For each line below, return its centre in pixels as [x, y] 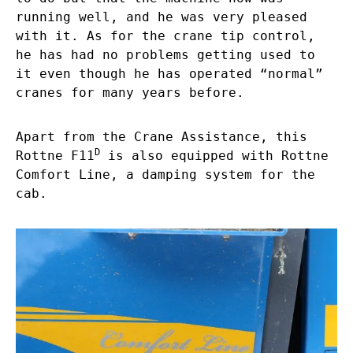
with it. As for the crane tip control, [165, 35]
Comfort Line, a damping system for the [165, 174]
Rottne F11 [55, 155]
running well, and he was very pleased [162, 17]
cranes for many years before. [130, 92]
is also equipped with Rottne [214, 155]
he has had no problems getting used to [165, 54]
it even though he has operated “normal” [169, 73]
